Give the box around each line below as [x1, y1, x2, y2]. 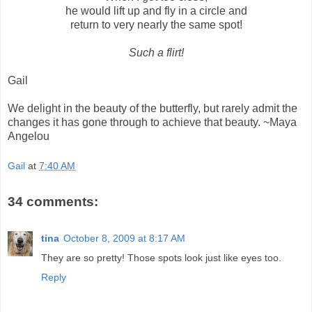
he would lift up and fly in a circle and [65, 4, 247, 17]
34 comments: [8, 194, 98, 210]
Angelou [8, 130, 49, 142]
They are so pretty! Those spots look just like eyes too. [41, 251, 281, 263]
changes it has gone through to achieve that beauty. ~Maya [8, 116, 297, 128]
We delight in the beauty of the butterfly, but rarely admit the [8, 102, 297, 114]
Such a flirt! [128, 46, 184, 58]
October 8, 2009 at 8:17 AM [63, 232, 185, 244]
